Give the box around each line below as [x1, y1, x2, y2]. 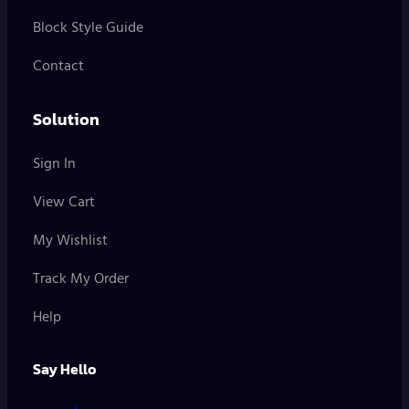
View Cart [33, 191, 95, 215]
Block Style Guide [33, 16, 143, 41]
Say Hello [33, 358, 97, 381]
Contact [33, 55, 84, 79]
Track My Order [33, 267, 129, 292]
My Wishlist [33, 229, 108, 254]
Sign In [33, 152, 76, 177]
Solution [33, 107, 100, 132]
